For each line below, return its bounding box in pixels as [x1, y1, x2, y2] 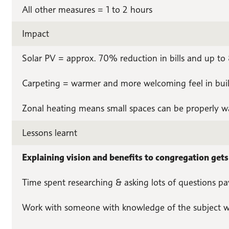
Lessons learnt [21, 127, 77, 139]
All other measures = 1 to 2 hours [21, 4, 152, 15]
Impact [21, 28, 49, 39]
